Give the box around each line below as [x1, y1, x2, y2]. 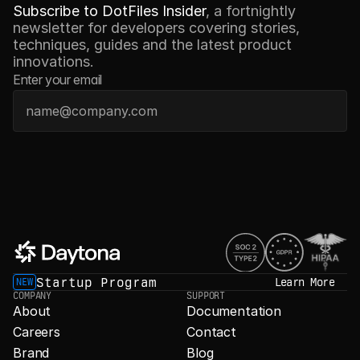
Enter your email [13, 72, 102, 88]
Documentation [186, 302, 281, 319]
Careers [13, 323, 60, 340]
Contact [186, 323, 236, 340]
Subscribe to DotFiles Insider [13, 2, 206, 19]
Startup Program [36, 274, 157, 290]
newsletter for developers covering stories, [13, 19, 300, 36]
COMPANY [13, 290, 52, 301]
